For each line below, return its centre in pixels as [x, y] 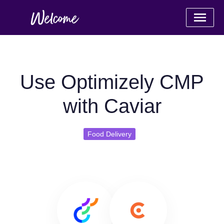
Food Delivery [109, 134]
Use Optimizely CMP [112, 82]
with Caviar [112, 106]
